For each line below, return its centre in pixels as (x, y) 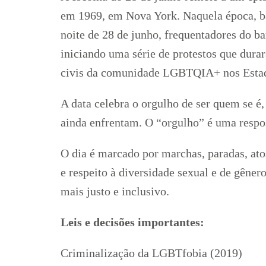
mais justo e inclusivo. (115, 191)
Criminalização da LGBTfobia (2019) (151, 253)
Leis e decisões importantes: (132, 222)
